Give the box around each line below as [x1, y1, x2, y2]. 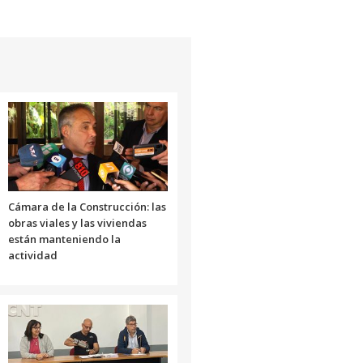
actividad [7, 247, 58, 263]
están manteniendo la [7, 231, 121, 246]
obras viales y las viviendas [7, 215, 147, 230]
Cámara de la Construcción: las [7, 199, 166, 214]
